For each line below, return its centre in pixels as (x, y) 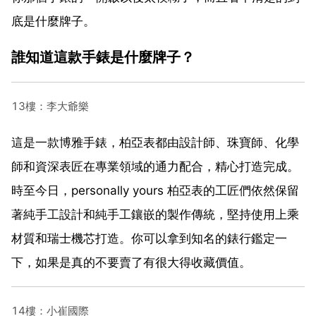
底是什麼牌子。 (53, 21)
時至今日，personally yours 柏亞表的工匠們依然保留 (155, 190)
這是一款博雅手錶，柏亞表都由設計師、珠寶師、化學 (155, 142)
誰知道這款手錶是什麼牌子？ (103, 56)
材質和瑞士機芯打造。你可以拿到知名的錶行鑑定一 (149, 238)
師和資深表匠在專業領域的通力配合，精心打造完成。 (155, 166)
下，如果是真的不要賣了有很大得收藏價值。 (131, 262)
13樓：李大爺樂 (50, 106)
